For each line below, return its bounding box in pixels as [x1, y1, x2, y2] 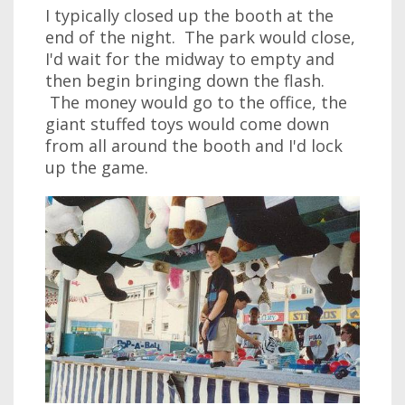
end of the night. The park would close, [45, 26, 355, 48]
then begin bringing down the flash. [45, 70, 325, 91]
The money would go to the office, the [45, 91, 347, 113]
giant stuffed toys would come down [45, 113, 329, 135]
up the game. [45, 156, 148, 178]
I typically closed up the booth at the [45, 5, 334, 26]
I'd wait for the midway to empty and [45, 48, 334, 70]
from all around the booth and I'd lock [45, 135, 343, 156]
